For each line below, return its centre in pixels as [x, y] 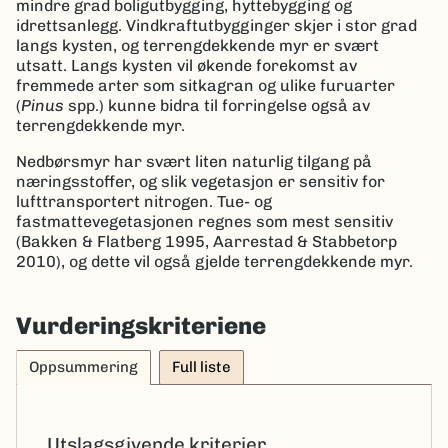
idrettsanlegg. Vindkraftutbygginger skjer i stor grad [216, 25]
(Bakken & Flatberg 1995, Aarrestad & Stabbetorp [206, 241]
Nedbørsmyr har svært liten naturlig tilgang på [194, 161]
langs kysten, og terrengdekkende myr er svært [197, 45]
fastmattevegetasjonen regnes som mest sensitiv [204, 221]
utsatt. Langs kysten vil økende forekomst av [186, 65]
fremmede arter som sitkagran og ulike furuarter [205, 85]
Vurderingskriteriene [141, 325]
